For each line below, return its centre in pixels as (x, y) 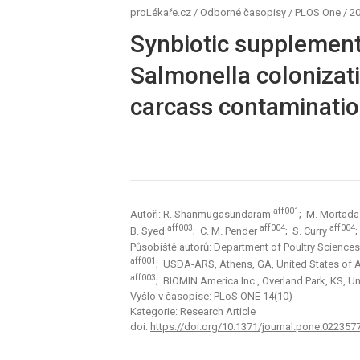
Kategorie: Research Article (193, 312)
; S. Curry (307, 231)
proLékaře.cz (161, 12)
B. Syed (149, 231)
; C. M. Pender (226, 231)
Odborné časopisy (243, 12)
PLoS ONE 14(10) (253, 297)
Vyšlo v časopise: (172, 297)
